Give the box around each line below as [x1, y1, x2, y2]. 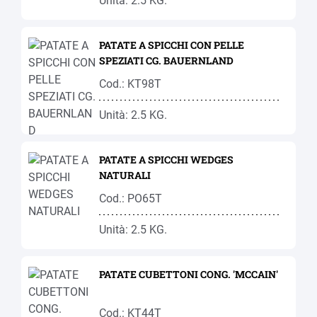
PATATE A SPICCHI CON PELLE [99, 38, 244, 52]
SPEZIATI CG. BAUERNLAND [99, 54, 234, 67]
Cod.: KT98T [99, 77, 161, 91]
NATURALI [99, 168, 151, 182]
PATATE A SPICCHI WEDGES [99, 153, 234, 166]
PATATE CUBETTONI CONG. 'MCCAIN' [99, 267, 278, 281]
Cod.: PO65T [99, 192, 162, 205]
